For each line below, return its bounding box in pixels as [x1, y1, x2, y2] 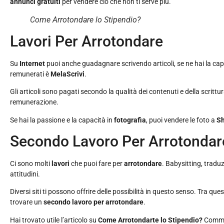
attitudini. [10, 169, 40, 178]
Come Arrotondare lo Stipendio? [30, 14, 140, 24]
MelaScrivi [50, 69, 84, 78]
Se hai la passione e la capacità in [10, 115, 114, 124]
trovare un [10, 198, 42, 206]
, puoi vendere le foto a [146, 115, 216, 124]
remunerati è [10, 69, 50, 78]
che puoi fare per [71, 159, 124, 167]
